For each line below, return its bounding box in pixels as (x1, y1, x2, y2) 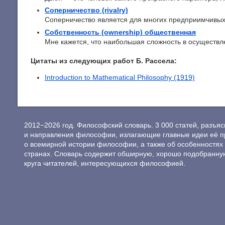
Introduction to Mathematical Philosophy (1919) (45, 73, 195, 82)
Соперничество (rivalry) (45, 6, 128, 15)
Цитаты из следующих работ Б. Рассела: (31, 57, 177, 65)
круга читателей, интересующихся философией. (24, 159, 185, 167)
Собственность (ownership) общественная (45, 28, 196, 36)
